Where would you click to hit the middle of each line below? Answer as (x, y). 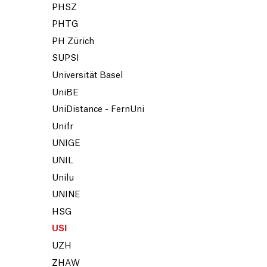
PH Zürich (73, 41)
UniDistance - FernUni (98, 110)
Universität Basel (87, 76)
